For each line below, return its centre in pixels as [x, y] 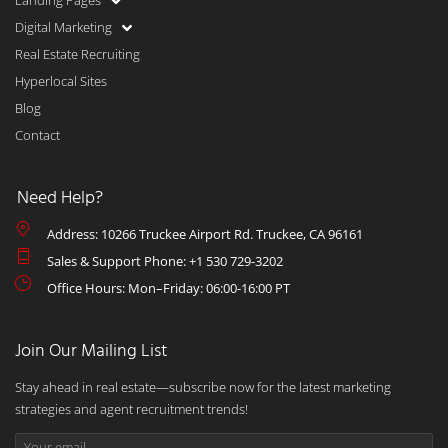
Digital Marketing [63, 27]
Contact [37, 135]
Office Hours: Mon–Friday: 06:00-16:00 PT [168, 288]
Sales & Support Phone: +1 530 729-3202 [165, 261]
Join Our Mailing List [91, 351]
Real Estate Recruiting [77, 54]
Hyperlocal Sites [61, 81]
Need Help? [60, 198]
